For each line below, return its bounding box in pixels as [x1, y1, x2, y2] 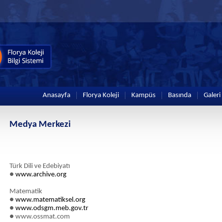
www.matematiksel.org [15, 196, 85, 204]
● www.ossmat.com [9, 213, 70, 221]
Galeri [204, 92, 221, 99]
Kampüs [131, 92, 156, 99]
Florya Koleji [83, 92, 119, 99]
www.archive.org [15, 171, 66, 178]
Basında [168, 92, 191, 99]
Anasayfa [43, 92, 70, 99]
